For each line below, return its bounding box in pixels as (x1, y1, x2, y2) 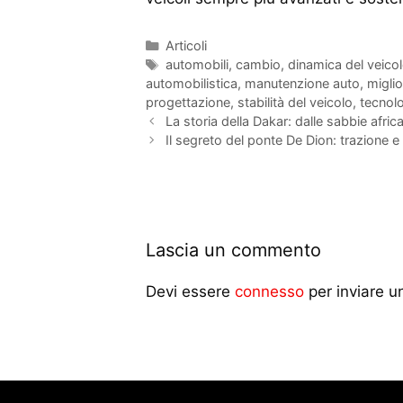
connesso (235, 282, 304, 301)
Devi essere (146, 282, 235, 301)
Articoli (165, 38, 207, 54)
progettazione (146, 94, 230, 111)
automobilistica (146, 76, 237, 92)
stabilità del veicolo (237, 94, 353, 111)
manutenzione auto (245, 76, 360, 92)
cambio (235, 57, 281, 73)
